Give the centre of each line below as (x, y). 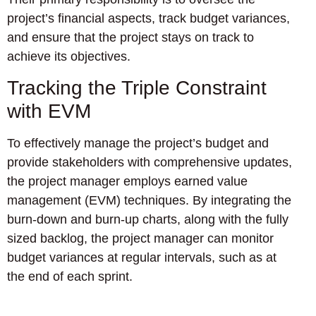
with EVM (49, 111)
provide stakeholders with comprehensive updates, (150, 163)
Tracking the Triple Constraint (137, 88)
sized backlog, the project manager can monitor (140, 239)
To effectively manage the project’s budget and (138, 144)
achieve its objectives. (69, 56)
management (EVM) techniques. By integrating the (149, 201)
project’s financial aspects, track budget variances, (148, 18)
